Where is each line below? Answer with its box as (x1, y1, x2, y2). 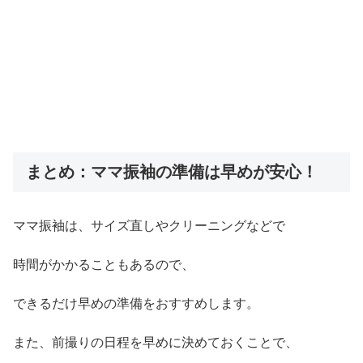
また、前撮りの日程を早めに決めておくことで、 (13, 335, 298, 349)
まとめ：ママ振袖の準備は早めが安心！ (26, 162, 318, 181)
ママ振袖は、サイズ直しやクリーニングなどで (13, 219, 285, 233)
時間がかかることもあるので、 (13, 257, 194, 271)
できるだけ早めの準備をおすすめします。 (13, 296, 259, 310)
